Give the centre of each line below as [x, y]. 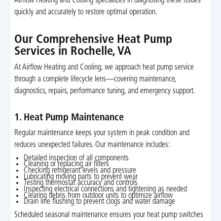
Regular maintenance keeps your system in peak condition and [102, 133]
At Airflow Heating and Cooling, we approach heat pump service [104, 68]
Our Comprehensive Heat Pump [93, 40]
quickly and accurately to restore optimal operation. [86, 12]
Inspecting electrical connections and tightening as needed [106, 189]
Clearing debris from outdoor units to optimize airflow [98, 196]
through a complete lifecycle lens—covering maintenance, [95, 80]
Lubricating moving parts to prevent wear [81, 177]
